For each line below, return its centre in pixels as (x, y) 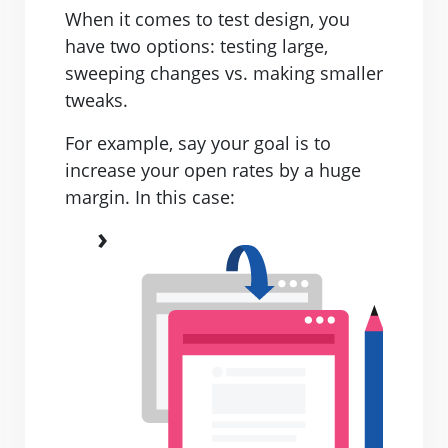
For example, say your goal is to (198, 143)
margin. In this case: (150, 197)
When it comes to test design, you (207, 19)
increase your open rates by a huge (213, 170)
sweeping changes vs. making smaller (224, 73)
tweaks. (96, 100)
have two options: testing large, (196, 46)
